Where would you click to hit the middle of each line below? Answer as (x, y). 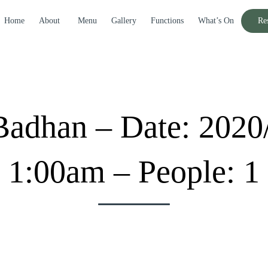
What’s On (216, 21)
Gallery (124, 21)
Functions (167, 21)
